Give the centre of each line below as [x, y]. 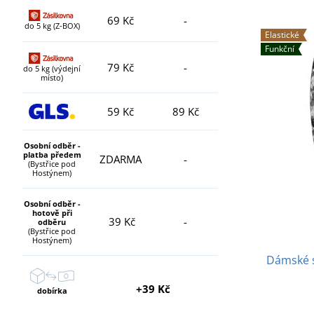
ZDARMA [121, 159]
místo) [52, 77]
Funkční [280, 48]
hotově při [52, 212]
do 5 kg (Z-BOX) [52, 25]
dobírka [52, 290]
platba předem [52, 154]
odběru [52, 221]
